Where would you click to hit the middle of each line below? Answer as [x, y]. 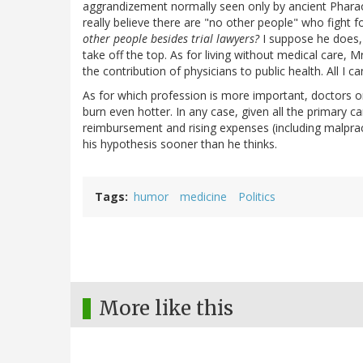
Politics [257, 197]
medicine [203, 197]
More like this [166, 309]
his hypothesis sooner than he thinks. [180, 144]
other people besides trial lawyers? [171, 39]
